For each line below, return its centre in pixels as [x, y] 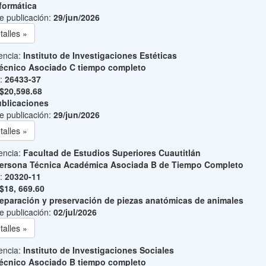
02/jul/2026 [75, 212]
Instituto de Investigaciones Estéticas [100, 55]
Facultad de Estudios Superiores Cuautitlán [112, 153]
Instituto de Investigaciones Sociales [98, 250]
